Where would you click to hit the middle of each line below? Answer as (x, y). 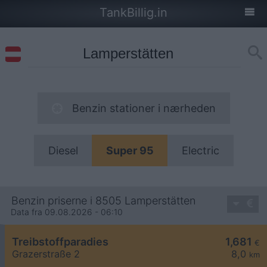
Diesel (63, 150)
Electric (200, 150)
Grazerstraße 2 (46, 254)
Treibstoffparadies (60, 242)
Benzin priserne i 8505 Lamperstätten (103, 201)
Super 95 (130, 150)
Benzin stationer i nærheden (144, 108)
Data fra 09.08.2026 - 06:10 (67, 212)
